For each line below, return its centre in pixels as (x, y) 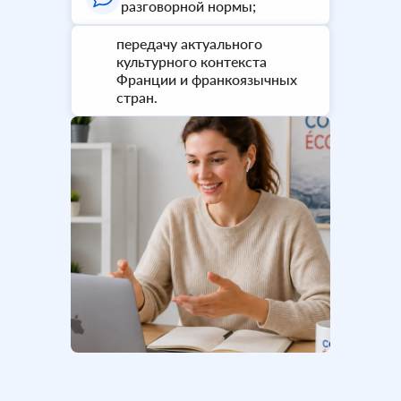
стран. (137, 97)
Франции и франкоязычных (207, 79)
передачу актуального (189, 43)
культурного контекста (192, 61)
